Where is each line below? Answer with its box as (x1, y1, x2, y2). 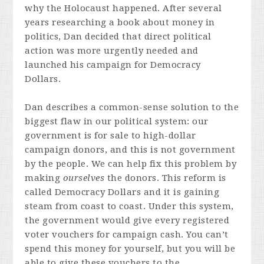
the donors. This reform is (104, 172, 226, 183)
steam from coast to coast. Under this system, (25, 200, 234, 212)
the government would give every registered (25, 214, 230, 226)
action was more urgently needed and (25, 45, 199, 56)
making (25, 172, 63, 183)
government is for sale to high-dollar (25, 130, 196, 141)
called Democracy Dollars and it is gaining (25, 186, 220, 197)
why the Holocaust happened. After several (25, 2, 222, 14)
